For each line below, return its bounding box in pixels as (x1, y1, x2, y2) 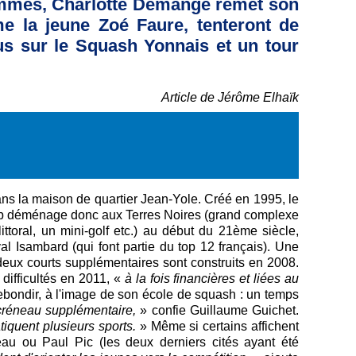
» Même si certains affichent (135, 319, 300, 333)
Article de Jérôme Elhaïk (161, 91, 299, 105)
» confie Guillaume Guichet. (140, 303, 299, 317)
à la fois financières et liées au (124, 271, 300, 285)
